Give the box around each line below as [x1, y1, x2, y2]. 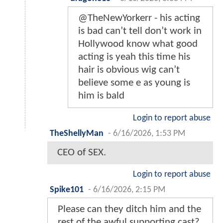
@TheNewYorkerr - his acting [78, 12, 200, 23]
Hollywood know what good [78, 38, 198, 49]
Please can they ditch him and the [58, 204, 201, 215]
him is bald [78, 90, 124, 101]
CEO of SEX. [57, 147, 106, 158]
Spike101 [50, 185, 84, 194]
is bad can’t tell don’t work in [78, 25, 202, 36]
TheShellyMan [50, 129, 104, 138]
